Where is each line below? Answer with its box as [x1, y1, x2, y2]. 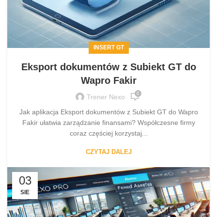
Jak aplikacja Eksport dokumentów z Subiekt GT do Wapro [19, 108, 198, 116]
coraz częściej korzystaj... [69, 129, 148, 138]
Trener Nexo [86, 93, 125, 101]
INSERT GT [93, 44, 124, 51]
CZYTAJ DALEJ [85, 148, 132, 156]
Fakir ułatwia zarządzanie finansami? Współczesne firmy [22, 119, 195, 127]
